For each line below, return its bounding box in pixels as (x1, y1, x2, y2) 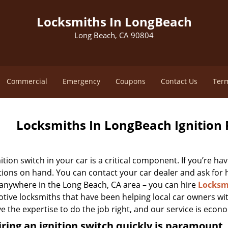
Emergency (62, 76, 100, 86)
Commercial (6, 76, 47, 86)
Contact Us (160, 76, 197, 86)
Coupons (115, 76, 146, 86)
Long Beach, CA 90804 (74, 30, 154, 40)
